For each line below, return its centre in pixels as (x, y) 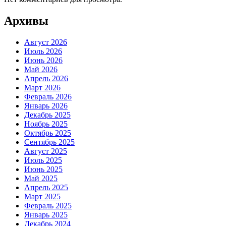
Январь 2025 (46, 214)
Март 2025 (42, 196)
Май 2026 (41, 69)
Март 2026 (42, 87)
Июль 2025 (43, 160)
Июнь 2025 (43, 169)
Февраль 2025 (48, 205)
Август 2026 (46, 42)
